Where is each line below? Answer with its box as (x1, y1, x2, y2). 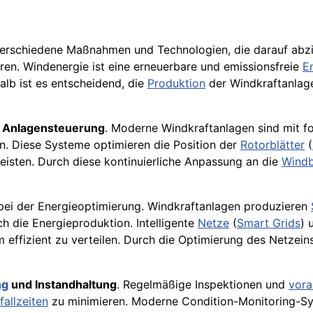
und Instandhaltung (8, 277, 117, 292)
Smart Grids (237, 216, 300, 231)
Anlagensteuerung (2, 121, 105, 136)
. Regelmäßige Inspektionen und (117, 277, 289, 292)
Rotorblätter (240, 138, 305, 152)
